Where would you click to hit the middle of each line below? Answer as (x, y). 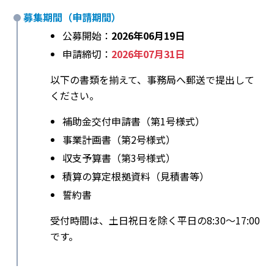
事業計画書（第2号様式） (119, 140)
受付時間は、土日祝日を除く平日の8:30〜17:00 (155, 220)
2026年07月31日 (148, 54)
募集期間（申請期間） (72, 17)
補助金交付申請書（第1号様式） (134, 121)
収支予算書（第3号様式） (119, 158)
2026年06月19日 (148, 36)
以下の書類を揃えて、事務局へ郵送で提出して (152, 80)
